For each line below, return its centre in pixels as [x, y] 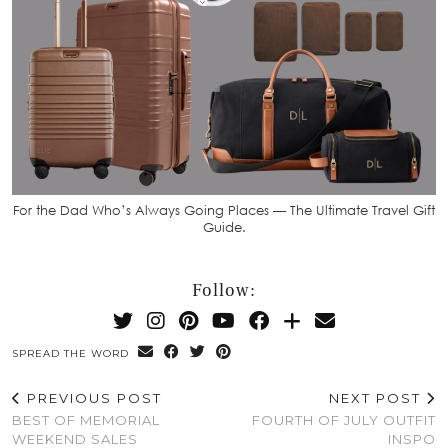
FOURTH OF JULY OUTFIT [344, 420]
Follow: [224, 291]
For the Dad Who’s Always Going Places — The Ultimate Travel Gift [224, 210]
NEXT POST [377, 398]
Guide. [224, 227]
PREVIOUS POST [92, 398]
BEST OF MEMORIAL [86, 420]
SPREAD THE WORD [72, 354]
